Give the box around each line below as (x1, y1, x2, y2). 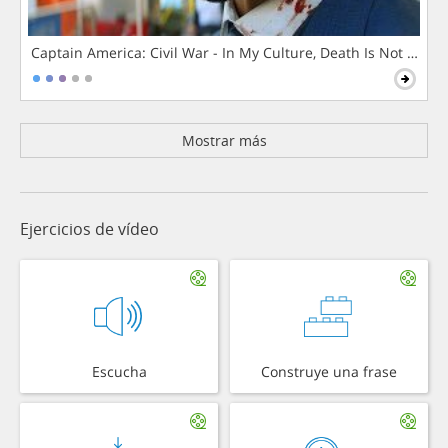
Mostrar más (181, 131, 267, 151)
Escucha (91, 362, 147, 382)
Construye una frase (261, 362, 397, 382)
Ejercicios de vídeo (20, 218, 159, 241)
